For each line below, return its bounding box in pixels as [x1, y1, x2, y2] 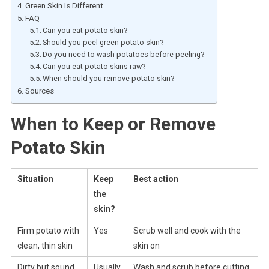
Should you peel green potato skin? [43, 37, 164, 47]
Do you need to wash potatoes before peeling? [43, 49, 205, 59]
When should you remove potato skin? [43, 73, 175, 83]
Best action [133, 174, 178, 184]
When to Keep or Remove [10, 113, 216, 134]
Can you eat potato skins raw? [43, 61, 146, 71]
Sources [25, 86, 54, 95]
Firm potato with [17, 225, 79, 235]
